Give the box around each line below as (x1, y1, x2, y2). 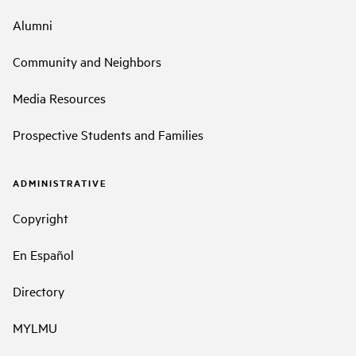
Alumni (13, 16, 52, 34)
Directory (13, 281, 64, 300)
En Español (13, 245, 74, 263)
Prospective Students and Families (13, 126, 203, 144)
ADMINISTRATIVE (13, 176, 107, 190)
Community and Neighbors (13, 52, 161, 71)
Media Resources (13, 89, 106, 107)
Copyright (13, 208, 68, 226)
